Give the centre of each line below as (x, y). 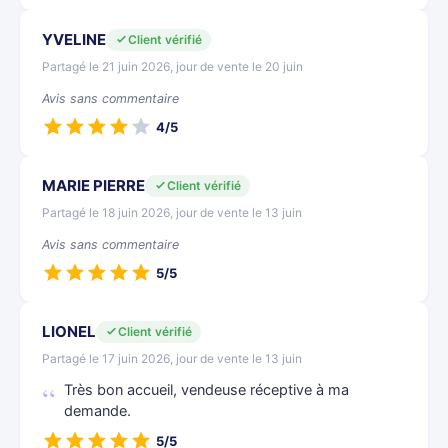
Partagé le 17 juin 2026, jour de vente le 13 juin (172, 358)
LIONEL (69, 331)
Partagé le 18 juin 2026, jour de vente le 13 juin (172, 212)
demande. (97, 411)
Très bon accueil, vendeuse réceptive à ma (206, 390)
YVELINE (74, 39)
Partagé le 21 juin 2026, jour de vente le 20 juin (172, 66)
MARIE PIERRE (93, 185)
